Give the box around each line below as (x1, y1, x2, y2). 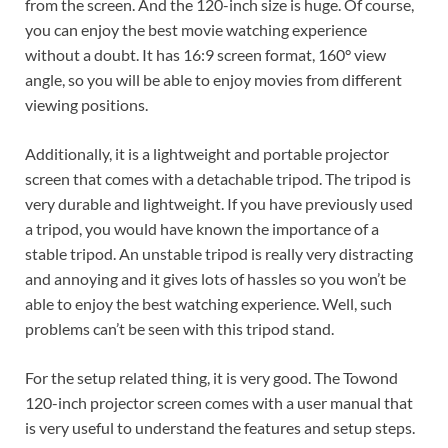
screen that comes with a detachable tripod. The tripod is (25, 169, 411, 189)
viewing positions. (25, 95, 148, 115)
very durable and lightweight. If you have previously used (25, 194, 413, 214)
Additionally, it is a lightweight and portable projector (25, 144, 389, 164)
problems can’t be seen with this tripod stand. (25, 319, 334, 339)
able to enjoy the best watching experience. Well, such (25, 294, 392, 314)
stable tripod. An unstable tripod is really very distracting (25, 244, 413, 264)
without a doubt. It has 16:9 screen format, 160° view (25, 45, 386, 65)
